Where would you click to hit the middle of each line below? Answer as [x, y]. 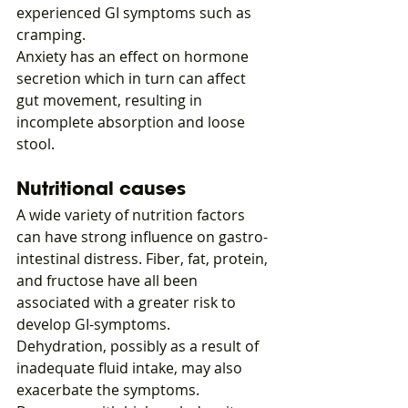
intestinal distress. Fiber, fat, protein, [144, 259]
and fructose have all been [109, 281]
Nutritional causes [101, 189]
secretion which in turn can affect [133, 79]
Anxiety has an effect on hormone [134, 57]
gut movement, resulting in [111, 101]
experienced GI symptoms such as [136, 13]
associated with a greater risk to [128, 303]
